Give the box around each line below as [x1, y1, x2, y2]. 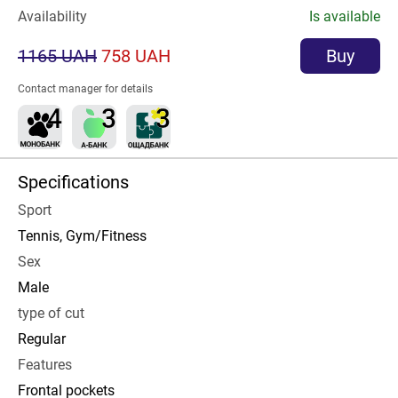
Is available [309, 8, 380, 25]
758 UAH [101, 45, 171, 67]
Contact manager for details [18, 83, 153, 95]
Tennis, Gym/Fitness [18, 227, 147, 244]
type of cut [18, 305, 84, 322]
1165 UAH [18, 45, 97, 67]
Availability [18, 8, 87, 25]
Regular [18, 330, 66, 347]
